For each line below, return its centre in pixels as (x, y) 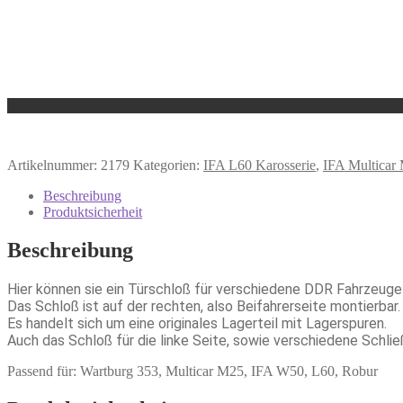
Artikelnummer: (54, 166)
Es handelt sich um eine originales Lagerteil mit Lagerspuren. (197, 323)
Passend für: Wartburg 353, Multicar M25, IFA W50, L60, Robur (193, 371)
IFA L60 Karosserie (260, 166)
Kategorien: (168, 166)
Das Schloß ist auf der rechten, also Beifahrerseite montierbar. (204, 306)
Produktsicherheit (93, 212)
